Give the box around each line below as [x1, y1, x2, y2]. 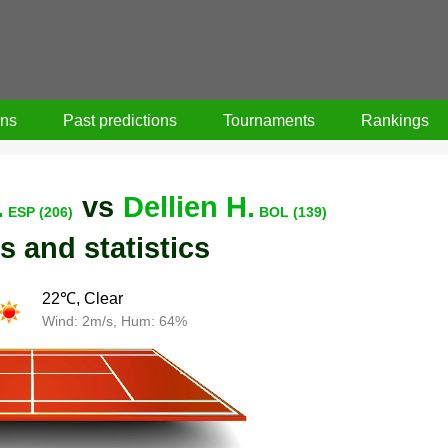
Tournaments [223, 111, 316, 129]
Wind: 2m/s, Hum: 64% [42, 312, 188, 329]
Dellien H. [122, 190, 255, 223]
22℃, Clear [42, 289, 124, 307]
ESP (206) [7, 203, 73, 220]
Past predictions [63, 111, 178, 129]
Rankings [361, 111, 430, 129]
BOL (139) [258, 203, 327, 220]
